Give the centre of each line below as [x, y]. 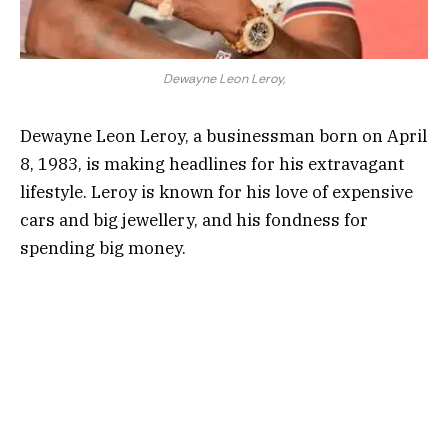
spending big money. [105, 248]
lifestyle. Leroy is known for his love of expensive [216, 192]
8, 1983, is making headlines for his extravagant [212, 164]
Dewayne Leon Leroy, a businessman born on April [223, 136]
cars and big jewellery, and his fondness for [194, 220]
